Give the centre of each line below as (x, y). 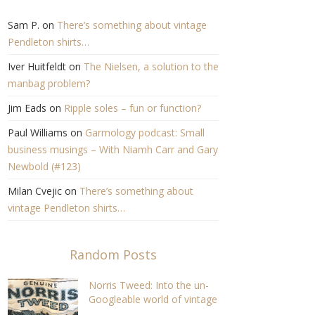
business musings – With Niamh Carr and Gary (112, 150)
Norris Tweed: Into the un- (148, 285)
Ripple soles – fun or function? (132, 108)
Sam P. (23, 25)
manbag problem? (49, 84)
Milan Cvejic (34, 191)
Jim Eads (27, 108)
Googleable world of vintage (153, 300)
